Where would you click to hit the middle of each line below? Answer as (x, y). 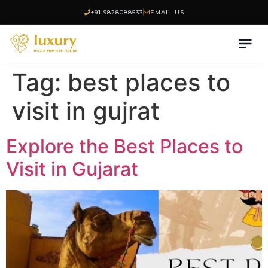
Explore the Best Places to (124, 146)
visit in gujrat (86, 111)
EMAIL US (167, 12)
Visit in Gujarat (72, 169)
